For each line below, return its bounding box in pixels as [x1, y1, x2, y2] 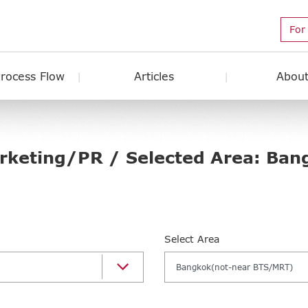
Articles [134, 69, 174, 82]
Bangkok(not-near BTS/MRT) [176, 261, 293, 272]
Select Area [164, 233, 219, 245]
